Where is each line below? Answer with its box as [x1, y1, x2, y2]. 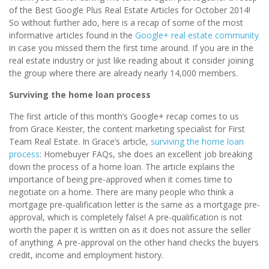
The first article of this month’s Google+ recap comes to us [9, 110, 239, 122]
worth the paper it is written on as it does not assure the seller [9, 224, 251, 236]
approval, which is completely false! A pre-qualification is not [9, 211, 243, 223]
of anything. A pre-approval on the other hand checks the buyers [9, 237, 259, 249]
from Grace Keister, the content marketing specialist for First [9, 123, 245, 135]
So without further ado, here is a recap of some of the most [9, 17, 243, 29]
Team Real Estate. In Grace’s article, [9, 136, 151, 148]
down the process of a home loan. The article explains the [9, 161, 235, 173]
